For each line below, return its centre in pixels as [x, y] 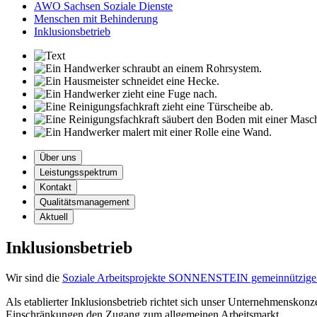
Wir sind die [34, 277]
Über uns [58, 157]
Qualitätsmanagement [85, 202]
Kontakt [56, 187]
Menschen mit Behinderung [96, 18]
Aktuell [54, 217]
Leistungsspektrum [79, 172]
